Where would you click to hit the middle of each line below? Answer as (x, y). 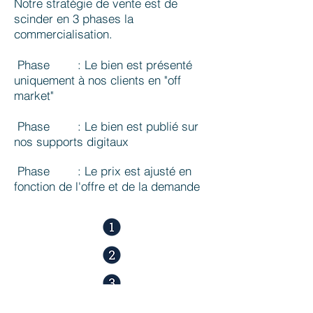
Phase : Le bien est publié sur (106, 126)
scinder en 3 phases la (74, 19)
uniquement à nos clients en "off (97, 80)
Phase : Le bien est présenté (103, 65)
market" (34, 95)
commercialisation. (63, 34)
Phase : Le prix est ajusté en (103, 171)
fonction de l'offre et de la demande (107, 186)
